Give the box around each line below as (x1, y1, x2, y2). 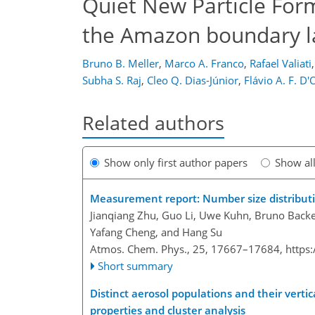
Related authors (82, 110, 224, 136)
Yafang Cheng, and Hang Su (90, 225, 222, 240)
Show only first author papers (104, 155, 247, 170)
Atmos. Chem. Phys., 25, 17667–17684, (90, 242, 285, 257)
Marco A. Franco (165, 56, 244, 70)
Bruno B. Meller (82, 56, 159, 70)
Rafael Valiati (250, 56, 311, 70)
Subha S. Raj (82, 73, 141, 87)
